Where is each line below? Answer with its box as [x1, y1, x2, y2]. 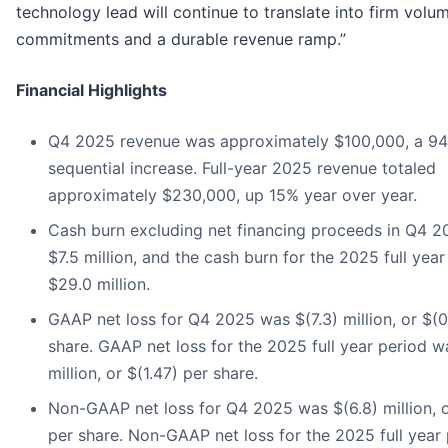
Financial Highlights [16, 80, 167, 101]
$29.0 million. [48, 274, 150, 295]
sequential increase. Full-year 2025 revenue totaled [48, 158, 436, 179]
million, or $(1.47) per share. [48, 363, 258, 384]
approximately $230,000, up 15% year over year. [48, 185, 417, 206]
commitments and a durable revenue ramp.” [16, 29, 346, 50]
